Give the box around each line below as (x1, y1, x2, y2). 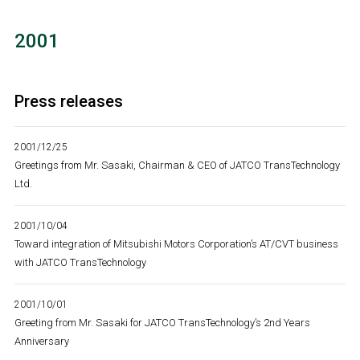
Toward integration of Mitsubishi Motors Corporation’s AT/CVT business (14, 238, 338, 251)
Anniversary (14, 335, 69, 348)
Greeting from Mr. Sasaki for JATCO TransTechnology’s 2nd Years (14, 317, 310, 329)
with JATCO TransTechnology (14, 256, 146, 269)
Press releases (14, 92, 123, 112)
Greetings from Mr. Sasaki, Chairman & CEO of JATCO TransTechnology (14, 159, 340, 172)
